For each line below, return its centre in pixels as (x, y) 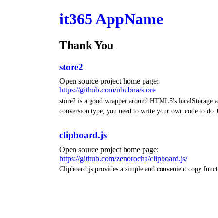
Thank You (86, 45)
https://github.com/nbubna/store (108, 90)
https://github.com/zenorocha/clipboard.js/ (123, 158)
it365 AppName (111, 19)
